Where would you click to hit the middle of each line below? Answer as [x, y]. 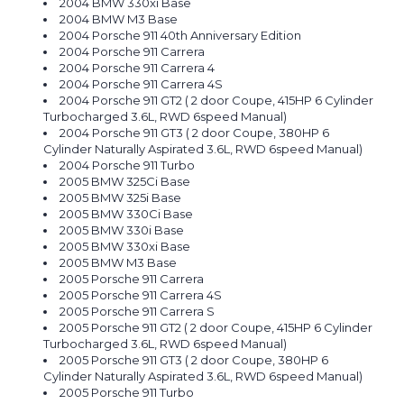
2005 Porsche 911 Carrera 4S [141, 295]
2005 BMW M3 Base [119, 263]
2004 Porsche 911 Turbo [128, 165]
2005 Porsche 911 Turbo [127, 393]
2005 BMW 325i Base [121, 198]
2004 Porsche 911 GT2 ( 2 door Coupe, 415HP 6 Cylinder [217, 101]
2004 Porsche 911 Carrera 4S [142, 84]
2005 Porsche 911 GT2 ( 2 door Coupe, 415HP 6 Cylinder [216, 328]
